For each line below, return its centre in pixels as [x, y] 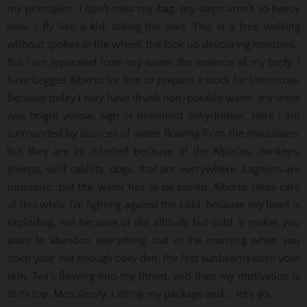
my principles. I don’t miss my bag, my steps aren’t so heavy [153, 9]
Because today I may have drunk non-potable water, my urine [153, 98]
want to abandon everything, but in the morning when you [153, 240]
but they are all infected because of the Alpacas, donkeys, [153, 151]
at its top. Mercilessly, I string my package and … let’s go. [139, 294]
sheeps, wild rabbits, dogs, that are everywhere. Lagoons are [153, 169]
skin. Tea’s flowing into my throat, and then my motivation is [153, 276]
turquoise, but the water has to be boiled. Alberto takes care [153, 187]
